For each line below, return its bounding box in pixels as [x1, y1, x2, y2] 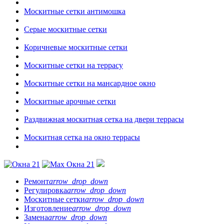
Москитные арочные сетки [24, 97, 116, 105]
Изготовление [24, 204, 72, 212]
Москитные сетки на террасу [24, 61, 123, 69]
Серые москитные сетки [24, 25, 107, 33]
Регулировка [24, 186, 67, 194]
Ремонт [24, 177, 49, 185]
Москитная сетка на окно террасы [24, 133, 140, 141]
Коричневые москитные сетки [24, 43, 127, 51]
